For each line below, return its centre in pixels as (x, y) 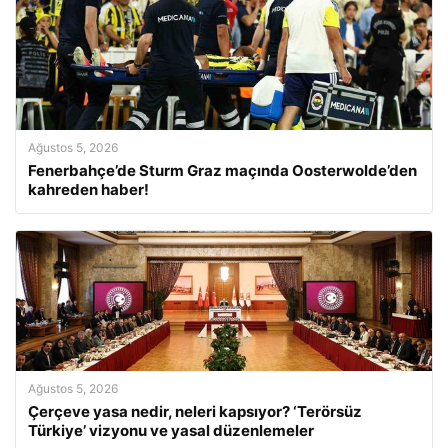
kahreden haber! (88, 189)
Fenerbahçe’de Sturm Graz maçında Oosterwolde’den (222, 170)
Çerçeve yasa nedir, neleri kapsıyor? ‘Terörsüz (195, 411)
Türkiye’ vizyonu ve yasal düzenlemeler (171, 430)
